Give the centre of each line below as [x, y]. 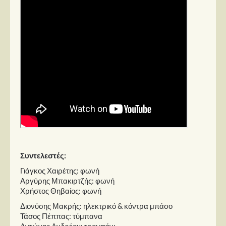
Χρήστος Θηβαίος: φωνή [61, 190]
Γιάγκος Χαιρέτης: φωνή [60, 170]
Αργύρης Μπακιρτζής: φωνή [67, 180]
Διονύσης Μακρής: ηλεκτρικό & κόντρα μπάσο [96, 206]
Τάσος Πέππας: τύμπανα [61, 216]
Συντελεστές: [43, 155]
